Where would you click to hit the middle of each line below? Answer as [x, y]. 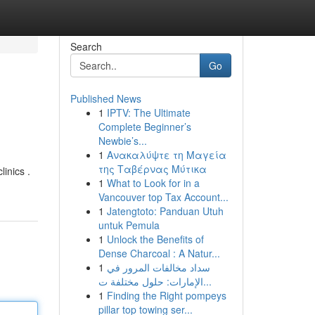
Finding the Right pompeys [166, 295]
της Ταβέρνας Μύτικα [152, 169]
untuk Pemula [129, 225]
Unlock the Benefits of [155, 239]
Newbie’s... [122, 141]
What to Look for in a [153, 183]
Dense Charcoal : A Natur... [159, 253]
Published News [105, 98]
